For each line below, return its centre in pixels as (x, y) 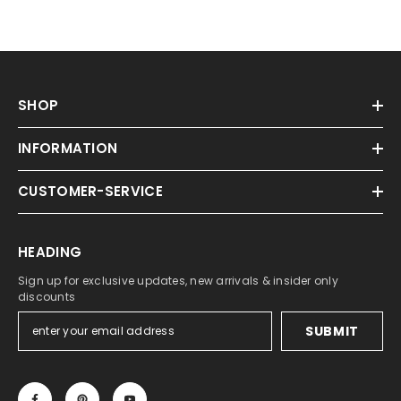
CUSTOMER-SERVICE (90, 192)
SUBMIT (332, 332)
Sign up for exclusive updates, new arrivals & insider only (178, 281)
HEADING (50, 252)
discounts (47, 297)
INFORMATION (68, 149)
